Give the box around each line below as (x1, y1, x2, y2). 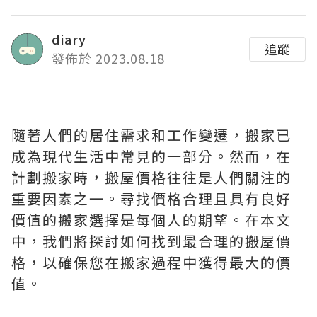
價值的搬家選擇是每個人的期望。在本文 (11, 209, 292, 231)
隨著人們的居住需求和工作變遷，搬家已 (11, 125, 292, 146)
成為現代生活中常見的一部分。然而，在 (11, 146, 292, 167)
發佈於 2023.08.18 (52, 49, 165, 68)
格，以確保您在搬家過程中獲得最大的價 (11, 252, 292, 273)
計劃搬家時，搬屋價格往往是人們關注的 (11, 167, 292, 188)
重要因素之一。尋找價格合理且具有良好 (11, 188, 292, 209)
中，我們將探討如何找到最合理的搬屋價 (11, 231, 292, 252)
